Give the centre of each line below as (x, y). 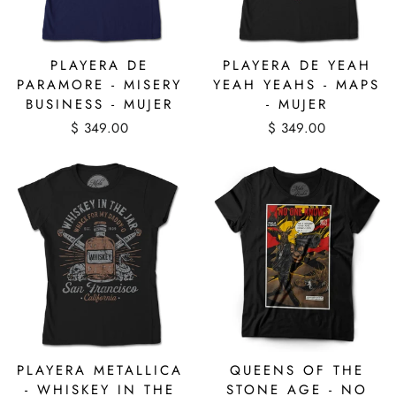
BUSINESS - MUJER (99, 105)
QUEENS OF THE (297, 371)
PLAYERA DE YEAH (297, 66)
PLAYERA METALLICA (99, 371)
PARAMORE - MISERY (99, 85)
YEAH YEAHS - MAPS (297, 85)
